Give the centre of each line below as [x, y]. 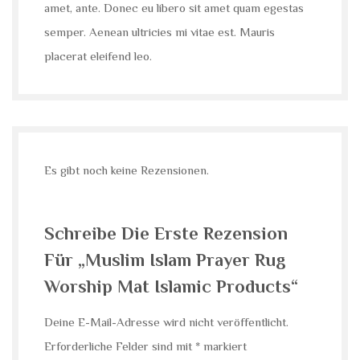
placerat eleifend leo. [98, 56]
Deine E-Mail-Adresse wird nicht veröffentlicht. [166, 321]
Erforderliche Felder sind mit [120, 346]
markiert [223, 346]
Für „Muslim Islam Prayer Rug [165, 260]
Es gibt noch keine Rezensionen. [127, 170]
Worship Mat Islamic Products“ [171, 286]
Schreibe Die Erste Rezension [166, 233]
